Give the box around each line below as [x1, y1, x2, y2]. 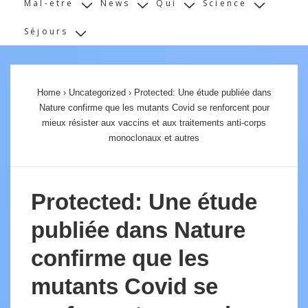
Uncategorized [68, 87, 126, 98]
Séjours [24, 25, 69, 37]
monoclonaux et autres [109, 133, 199, 143]
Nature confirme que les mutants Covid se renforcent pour [38, 102, 269, 113]
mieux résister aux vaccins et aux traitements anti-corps [42, 118, 266, 128]
